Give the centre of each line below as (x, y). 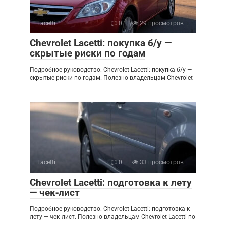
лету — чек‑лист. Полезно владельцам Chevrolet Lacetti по (112, 217)
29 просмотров (161, 23)
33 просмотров (161, 163)
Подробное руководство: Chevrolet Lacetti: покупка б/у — (111, 70)
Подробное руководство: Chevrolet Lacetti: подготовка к (110, 209)
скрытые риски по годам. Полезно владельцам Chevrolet (111, 78)
